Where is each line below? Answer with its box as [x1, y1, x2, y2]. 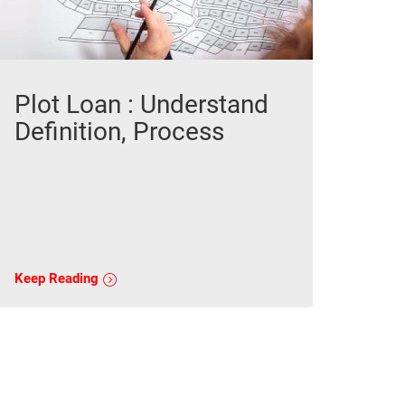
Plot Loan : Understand [14, 89, 268, 120]
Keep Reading [14, 270, 102, 287]
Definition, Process [14, 117, 224, 147]
